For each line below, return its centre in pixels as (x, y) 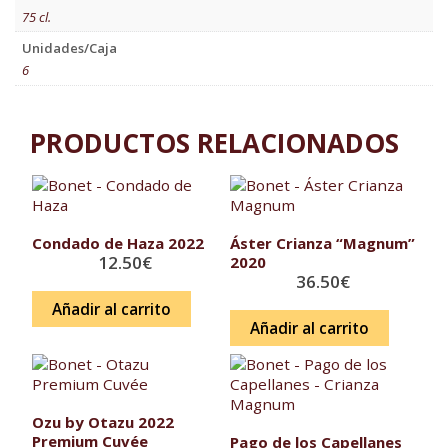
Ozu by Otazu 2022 (103, 421)
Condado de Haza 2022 (118, 243)
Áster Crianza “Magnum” (322, 243)
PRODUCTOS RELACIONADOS (214, 143)
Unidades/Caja (69, 47)
